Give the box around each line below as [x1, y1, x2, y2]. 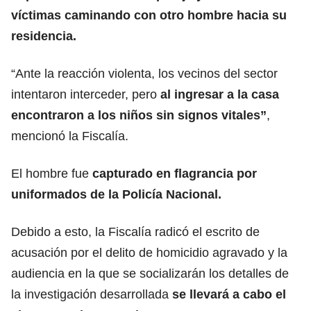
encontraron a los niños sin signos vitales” [11, 108, 267, 122]
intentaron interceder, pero [11, 87, 160, 101]
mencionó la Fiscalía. [11, 128, 128, 143]
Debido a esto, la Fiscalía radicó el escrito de [11, 224, 260, 239]
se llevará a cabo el [172, 287, 286, 301]
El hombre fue [11, 166, 89, 180]
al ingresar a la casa [160, 87, 279, 101]
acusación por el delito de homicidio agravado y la [11, 245, 287, 260]
